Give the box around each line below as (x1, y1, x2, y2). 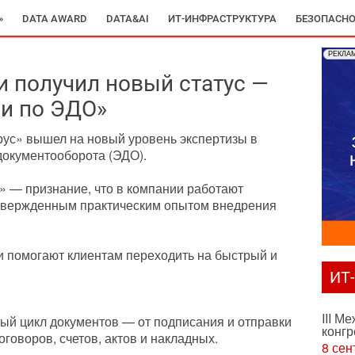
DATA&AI (106, 13, 149, 25)
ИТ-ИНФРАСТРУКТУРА (168, 13, 277, 25)
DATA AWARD (22, 13, 87, 25)
